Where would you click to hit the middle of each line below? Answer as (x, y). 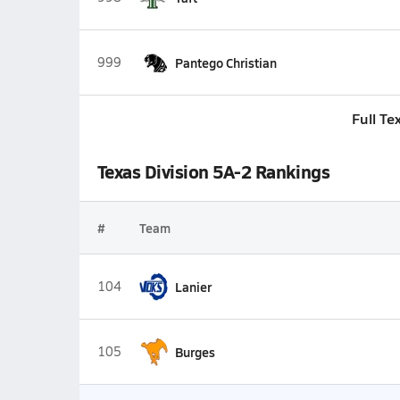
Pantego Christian (225, 62)
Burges (195, 352)
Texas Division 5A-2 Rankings (213, 171)
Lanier (193, 287)
